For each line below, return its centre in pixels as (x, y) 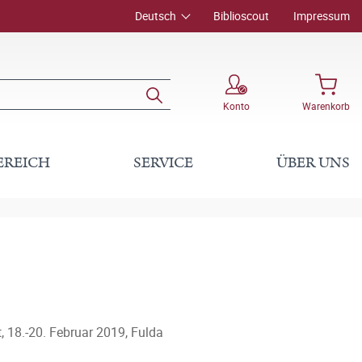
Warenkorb (326, 105)
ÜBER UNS (313, 163)
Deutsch (156, 16)
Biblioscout (241, 16)
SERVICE (163, 163)
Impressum (322, 16)
